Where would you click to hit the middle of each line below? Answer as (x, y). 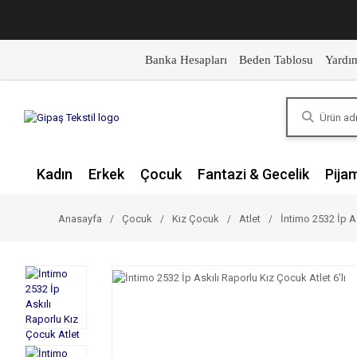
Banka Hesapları (186, 60)
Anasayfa (80, 219)
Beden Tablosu (276, 60)
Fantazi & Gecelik (253, 174)
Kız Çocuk (196, 219)
